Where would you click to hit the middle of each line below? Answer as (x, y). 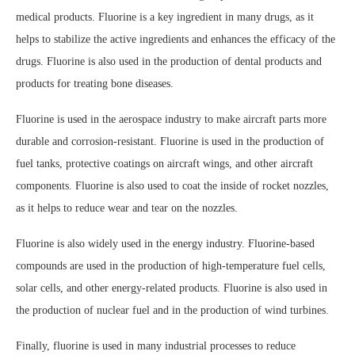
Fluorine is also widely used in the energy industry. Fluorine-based (165, 243)
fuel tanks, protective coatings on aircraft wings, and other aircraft (164, 163)
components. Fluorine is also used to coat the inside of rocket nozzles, (172, 185)
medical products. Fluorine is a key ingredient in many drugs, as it (165, 17)
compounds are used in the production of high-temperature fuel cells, (171, 265)
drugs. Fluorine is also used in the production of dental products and (169, 61)
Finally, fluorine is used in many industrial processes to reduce (156, 345)
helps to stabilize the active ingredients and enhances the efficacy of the (176, 39)
